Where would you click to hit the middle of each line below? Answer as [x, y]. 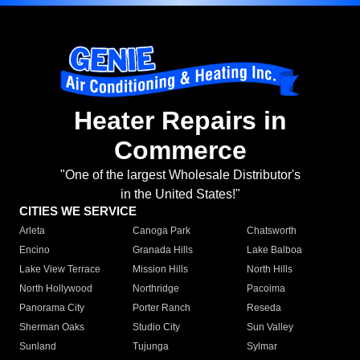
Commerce [180, 151]
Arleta [32, 231]
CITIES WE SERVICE [78, 211]
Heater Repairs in [180, 121]
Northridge [156, 289]
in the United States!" [180, 194]
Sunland [38, 347]
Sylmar [262, 347]
